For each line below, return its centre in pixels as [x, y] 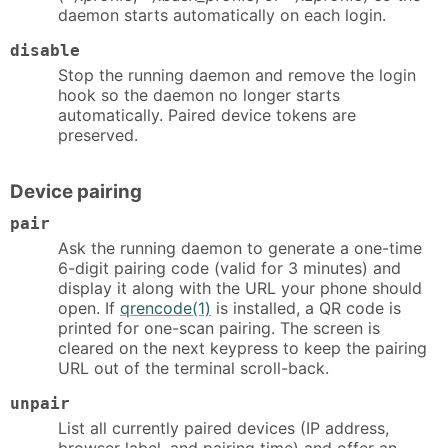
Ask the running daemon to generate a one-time [240, 247]
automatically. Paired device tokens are [207, 115]
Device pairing [76, 191]
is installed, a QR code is [306, 307]
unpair [40, 403]
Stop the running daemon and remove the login [237, 75]
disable [45, 51]
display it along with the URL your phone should [240, 287]
